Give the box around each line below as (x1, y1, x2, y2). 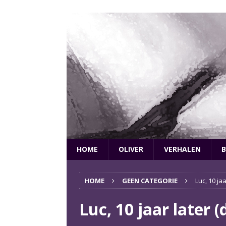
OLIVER (119, 144, 143, 154)
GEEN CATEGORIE (122, 176, 178, 185)
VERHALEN (164, 144, 201, 154)
